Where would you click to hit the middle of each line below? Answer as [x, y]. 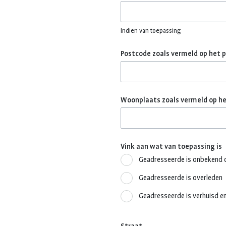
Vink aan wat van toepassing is [171, 146]
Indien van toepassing [151, 31]
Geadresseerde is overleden [181, 178]
